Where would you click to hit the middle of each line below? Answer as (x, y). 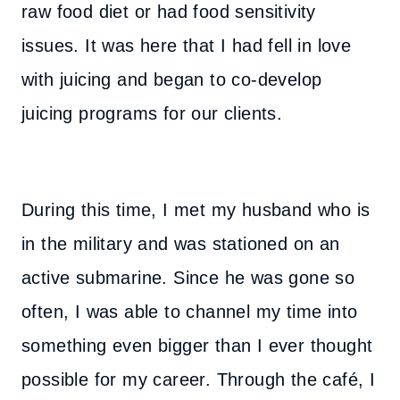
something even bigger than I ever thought (197, 346)
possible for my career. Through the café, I (199, 379)
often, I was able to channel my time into (190, 312)
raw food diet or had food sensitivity (169, 12)
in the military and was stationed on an (181, 244)
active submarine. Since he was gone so (188, 278)
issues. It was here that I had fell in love (187, 46)
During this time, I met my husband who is (196, 210)
